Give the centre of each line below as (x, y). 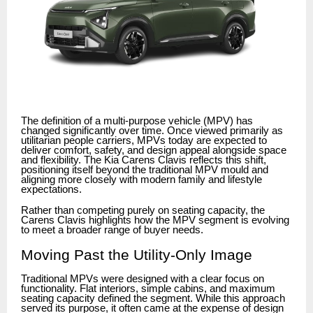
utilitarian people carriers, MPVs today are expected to (144, 141)
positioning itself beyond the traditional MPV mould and (145, 170)
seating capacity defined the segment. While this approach (153, 298)
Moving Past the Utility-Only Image (137, 255)
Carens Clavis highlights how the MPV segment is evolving (155, 220)
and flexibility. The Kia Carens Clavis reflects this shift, (144, 160)
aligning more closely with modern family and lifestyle (141, 180)
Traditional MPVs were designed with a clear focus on (143, 278)
